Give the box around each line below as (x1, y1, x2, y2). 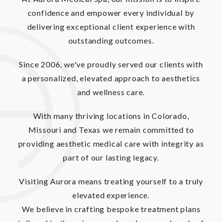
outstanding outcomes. (68, 36, 154, 46)
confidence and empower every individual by (27, 8, 195, 18)
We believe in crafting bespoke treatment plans (21, 204, 201, 214)
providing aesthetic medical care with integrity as (18, 139, 204, 149)
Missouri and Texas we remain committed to (28, 125, 194, 135)
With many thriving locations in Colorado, (33, 111, 189, 121)
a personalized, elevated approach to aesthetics (21, 73, 201, 83)
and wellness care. (77, 87, 145, 97)
